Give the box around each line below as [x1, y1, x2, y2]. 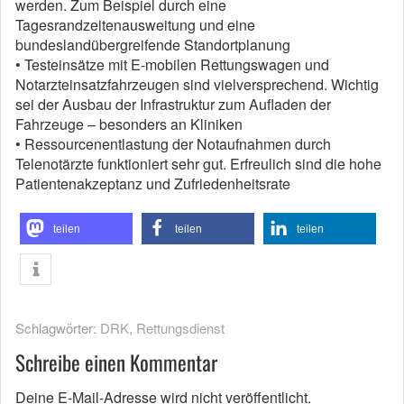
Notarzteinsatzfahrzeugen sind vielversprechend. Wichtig [15, 74, 379, 95]
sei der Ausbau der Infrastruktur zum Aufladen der [15, 94, 331, 115]
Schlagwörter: [15, 318, 100, 337]
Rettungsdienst [136, 318, 225, 337]
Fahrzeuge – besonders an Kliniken [15, 114, 243, 134]
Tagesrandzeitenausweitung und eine [15, 14, 255, 35]
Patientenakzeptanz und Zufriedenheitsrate [15, 173, 290, 194]
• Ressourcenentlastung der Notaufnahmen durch [15, 133, 331, 154]
